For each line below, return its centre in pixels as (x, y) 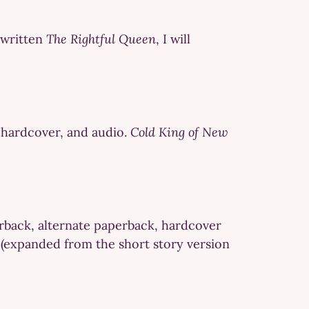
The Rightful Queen (101, 39)
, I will (173, 39)
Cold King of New (179, 132)
